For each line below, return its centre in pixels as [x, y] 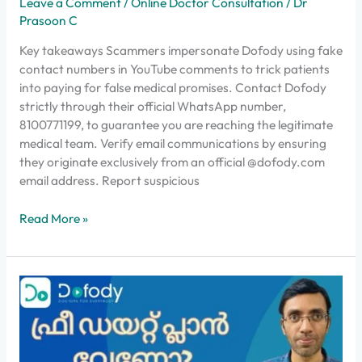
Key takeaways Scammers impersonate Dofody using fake [181, 51]
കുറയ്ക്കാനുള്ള [66, 303]
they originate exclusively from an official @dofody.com [172, 162]
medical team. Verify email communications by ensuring [173, 143]
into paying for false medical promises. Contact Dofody [173, 88]
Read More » [53, 218]
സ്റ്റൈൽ [43, 340]
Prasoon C [48, 20]
